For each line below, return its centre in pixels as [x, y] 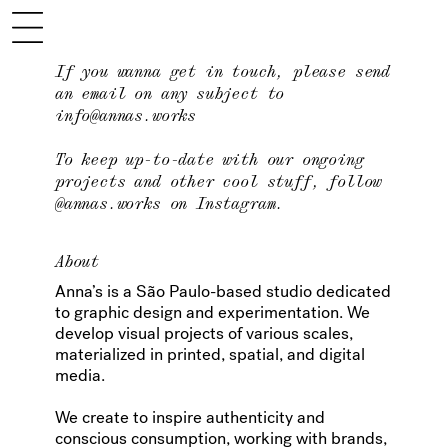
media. [79, 375]
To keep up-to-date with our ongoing [209, 158]
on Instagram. [222, 202]
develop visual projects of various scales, [203, 333]
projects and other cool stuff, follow [218, 180]
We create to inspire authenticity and [189, 417]
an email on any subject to [169, 92]
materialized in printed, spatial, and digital [209, 354]
